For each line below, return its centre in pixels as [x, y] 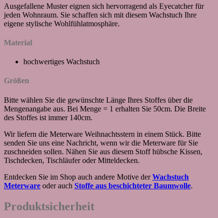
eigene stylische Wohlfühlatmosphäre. [62, 23]
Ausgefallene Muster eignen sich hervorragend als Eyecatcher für [104, 6]
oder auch [57, 185]
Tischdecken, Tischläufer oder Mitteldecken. [72, 160]
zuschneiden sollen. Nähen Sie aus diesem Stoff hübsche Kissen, [103, 151]
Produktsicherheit [49, 206]
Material [18, 42]
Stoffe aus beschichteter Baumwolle [133, 185]
